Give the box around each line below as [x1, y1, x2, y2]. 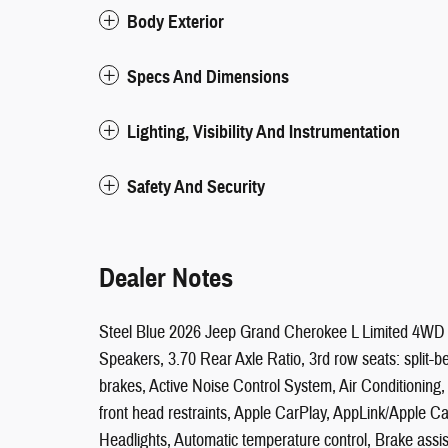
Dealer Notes [99, 261, 233, 296]
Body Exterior [127, 11, 224, 34]
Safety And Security [127, 176, 265, 199]
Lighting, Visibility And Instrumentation [127, 121, 400, 144]
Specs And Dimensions [127, 66, 289, 89]
